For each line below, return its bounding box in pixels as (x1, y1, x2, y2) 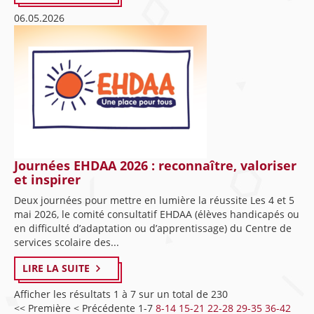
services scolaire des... (14, 235, 119, 249)
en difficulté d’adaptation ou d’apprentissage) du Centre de (14, 221, 292, 235)
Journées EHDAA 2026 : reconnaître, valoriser (14, 157, 296, 174)
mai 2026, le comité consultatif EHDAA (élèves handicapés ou (14, 207, 299, 221)
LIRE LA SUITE (22, 261, 90, 275)
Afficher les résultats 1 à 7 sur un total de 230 (14, 287, 228, 301)
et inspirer (14, 171, 81, 188)
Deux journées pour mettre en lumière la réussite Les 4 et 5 (14, 193, 294, 207)
